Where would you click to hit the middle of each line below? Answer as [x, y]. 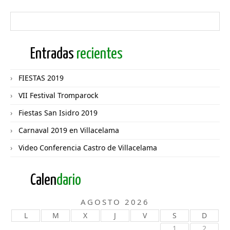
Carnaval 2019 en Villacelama [69, 130]
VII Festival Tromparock [58, 95]
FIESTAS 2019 [41, 78]
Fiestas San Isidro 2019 [58, 113]
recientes [100, 54]
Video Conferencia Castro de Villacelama [88, 148]
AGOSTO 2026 [115, 202]
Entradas [53, 54]
